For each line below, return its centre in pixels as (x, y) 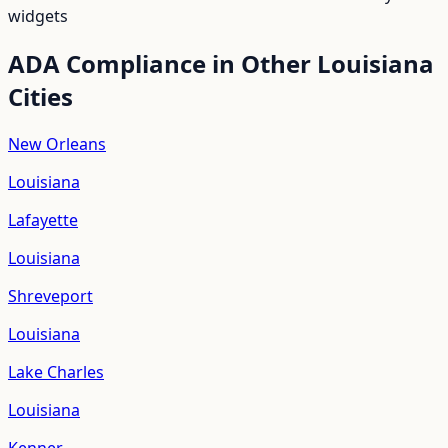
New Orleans (57, 144)
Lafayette (43, 220)
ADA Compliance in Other (162, 64)
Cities (40, 97)
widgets (38, 16)
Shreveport (50, 296)
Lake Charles (56, 372)
